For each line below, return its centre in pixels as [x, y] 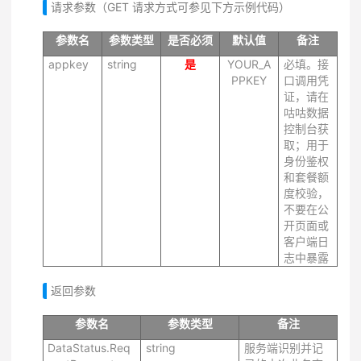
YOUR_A [249, 64]
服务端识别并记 [284, 348]
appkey [68, 64]
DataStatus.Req [89, 348]
